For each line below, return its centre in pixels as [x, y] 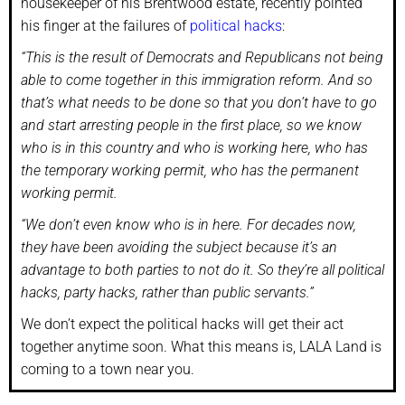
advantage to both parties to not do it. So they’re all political [202, 269]
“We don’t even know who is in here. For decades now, [188, 224]
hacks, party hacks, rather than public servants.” [167, 292]
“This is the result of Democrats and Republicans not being [202, 57]
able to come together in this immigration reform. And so [197, 80]
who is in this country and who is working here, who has [194, 147]
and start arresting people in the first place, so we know [191, 125]
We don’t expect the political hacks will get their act [182, 324]
